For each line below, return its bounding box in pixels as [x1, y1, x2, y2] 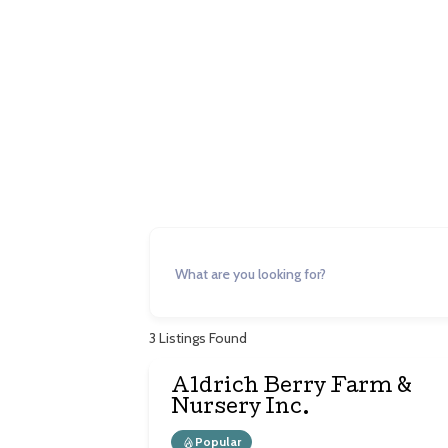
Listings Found [156, 328, 248, 347]
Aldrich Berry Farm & [171, 378, 413, 399]
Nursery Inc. [171, 399, 311, 420]
